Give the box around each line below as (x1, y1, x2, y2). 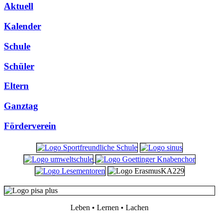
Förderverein (4, 120, 56, 131)
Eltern (4, 81, 29, 91)
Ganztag (4, 101, 38, 111)
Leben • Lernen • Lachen (70, 203, 149, 212)
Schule (4, 41, 30, 51)
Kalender (4, 21, 41, 32)
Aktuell (4, 1, 33, 12)
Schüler (4, 61, 34, 71)
